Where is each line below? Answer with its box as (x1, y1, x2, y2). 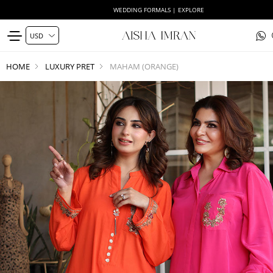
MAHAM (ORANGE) (110, 61, 179, 73)
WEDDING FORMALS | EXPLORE (113, 5, 204, 14)
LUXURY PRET (45, 61, 94, 73)
